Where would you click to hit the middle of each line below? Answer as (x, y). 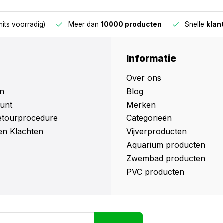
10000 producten (115, 24)
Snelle (179, 24)
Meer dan (68, 24)
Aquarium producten (166, 145)
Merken (141, 105)
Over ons (144, 78)
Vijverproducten (157, 131)
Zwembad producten (166, 158)
